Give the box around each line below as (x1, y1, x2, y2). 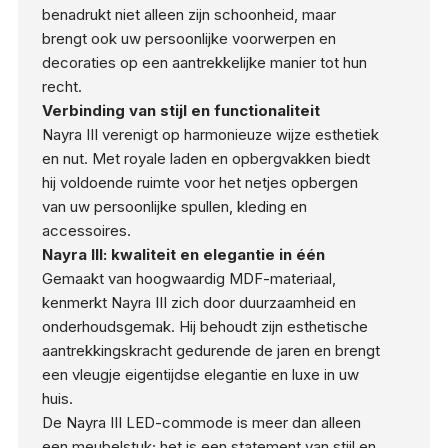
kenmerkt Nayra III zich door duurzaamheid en (41, 292, 356, 312)
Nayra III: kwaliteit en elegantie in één (41, 244, 325, 264)
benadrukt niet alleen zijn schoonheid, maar (41, 4, 336, 24)
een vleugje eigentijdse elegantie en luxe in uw (41, 364, 359, 384)
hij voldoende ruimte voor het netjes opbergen (41, 172, 358, 192)
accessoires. (41, 220, 131, 240)
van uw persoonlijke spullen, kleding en (41, 196, 307, 216)
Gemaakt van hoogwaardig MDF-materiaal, (41, 268, 336, 288)
